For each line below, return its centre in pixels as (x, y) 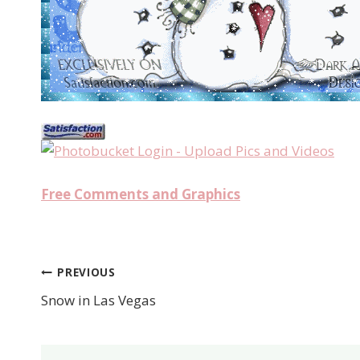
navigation (110, 314)
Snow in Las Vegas (98, 300)
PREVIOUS (86, 272)
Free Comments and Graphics (141, 194)
